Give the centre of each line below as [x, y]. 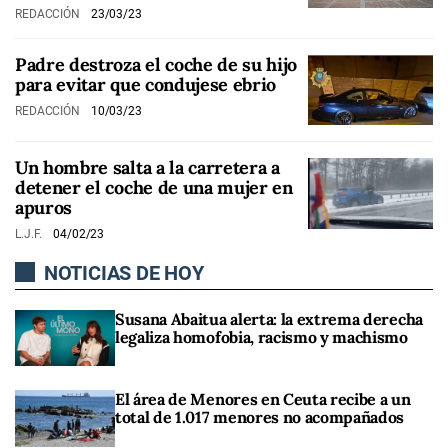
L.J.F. [30, 234]
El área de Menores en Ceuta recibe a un [263, 399]
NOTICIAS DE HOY [121, 273]
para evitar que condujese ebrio [146, 84]
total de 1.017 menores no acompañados [260, 417]
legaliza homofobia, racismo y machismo [261, 337]
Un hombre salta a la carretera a [147, 168]
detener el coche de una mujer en [154, 188]
